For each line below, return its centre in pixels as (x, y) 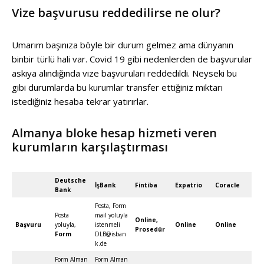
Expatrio (189, 185)
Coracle (227, 185)
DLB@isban (110, 234)
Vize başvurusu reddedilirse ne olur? (116, 12)
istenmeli (108, 224)
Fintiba (146, 185)
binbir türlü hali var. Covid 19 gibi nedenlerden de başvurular (132, 59)
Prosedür (150, 229)
